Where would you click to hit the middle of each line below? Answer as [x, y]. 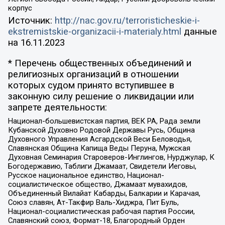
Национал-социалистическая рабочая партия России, [101, 212]
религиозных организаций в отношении [93, 74]
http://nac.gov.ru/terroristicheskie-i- [127, 21]
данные [199, 32]
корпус [20, 8]
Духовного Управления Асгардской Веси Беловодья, [100, 139]
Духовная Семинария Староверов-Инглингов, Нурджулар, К [111, 157]
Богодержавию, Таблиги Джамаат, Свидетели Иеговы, [102, 166]
